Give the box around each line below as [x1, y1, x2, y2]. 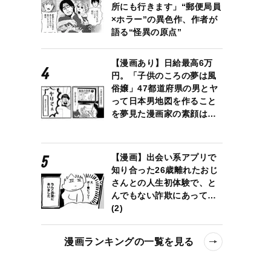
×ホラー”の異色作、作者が [111, 14, 218, 24]
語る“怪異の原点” [111, 27, 182, 37]
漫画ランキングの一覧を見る [64, 236, 194, 247]
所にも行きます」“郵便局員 [111, 1, 221, 11]
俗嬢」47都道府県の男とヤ [111, 83, 218, 93]
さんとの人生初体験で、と [111, 177, 217, 188]
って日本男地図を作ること [111, 96, 217, 106]
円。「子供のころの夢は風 [111, 70, 217, 80]
